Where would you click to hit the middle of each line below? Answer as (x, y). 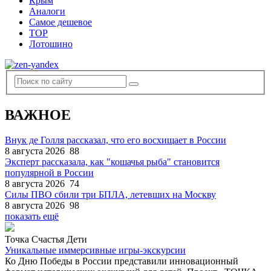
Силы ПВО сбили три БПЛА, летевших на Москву (110, 195)
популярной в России (49, 173)
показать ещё (32, 217)
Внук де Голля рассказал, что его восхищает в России (116, 140)
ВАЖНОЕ (38, 115)
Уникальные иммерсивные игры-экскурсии (95, 250)
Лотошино (51, 44)
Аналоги (47, 11)
